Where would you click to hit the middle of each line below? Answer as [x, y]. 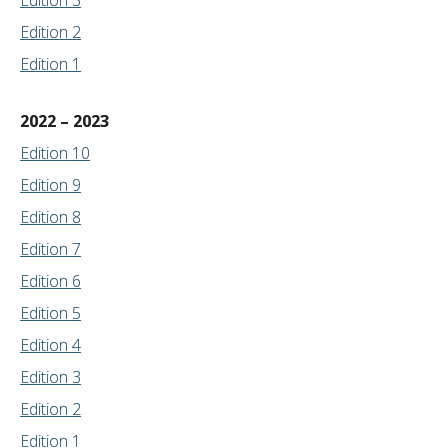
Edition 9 [50, 185]
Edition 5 [50, 313]
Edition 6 [50, 281]
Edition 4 [50, 345]
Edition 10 [55, 153]
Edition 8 [50, 217]
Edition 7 [50, 249]
